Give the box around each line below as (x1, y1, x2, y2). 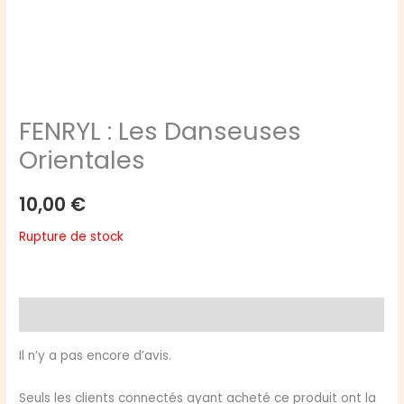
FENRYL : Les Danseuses (19, 114, 302, 150)
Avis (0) (19, 306, 69, 324)
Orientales (19, 142, 146, 179)
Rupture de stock (19, 227, 124, 245)
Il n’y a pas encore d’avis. (19, 346, 172, 364)
